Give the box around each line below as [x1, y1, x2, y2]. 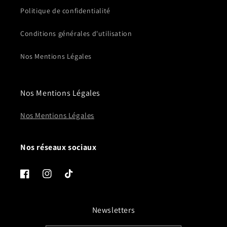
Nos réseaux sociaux [20, 142, 97, 153]
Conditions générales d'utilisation [20, 29, 132, 38]
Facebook [20, 174, 52, 184]
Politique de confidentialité [20, 6, 110, 15]
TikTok [64, 174, 86, 184]
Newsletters [92, 205, 135, 215]
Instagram [42, 174, 76, 184]
